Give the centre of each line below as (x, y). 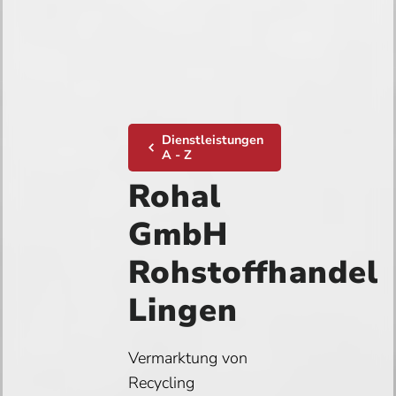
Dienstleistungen (212, 140)
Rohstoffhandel (253, 273)
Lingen (183, 311)
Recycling (161, 383)
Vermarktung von (187, 358)
